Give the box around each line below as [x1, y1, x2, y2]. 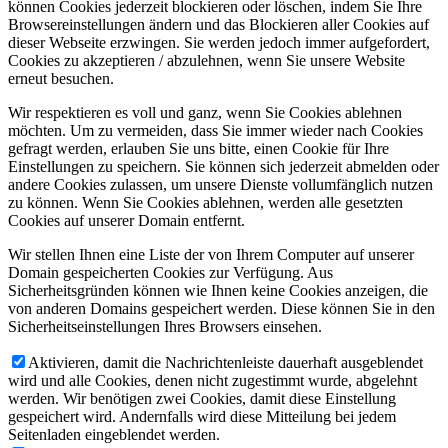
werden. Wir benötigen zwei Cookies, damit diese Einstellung [8, 389, 396, 407]
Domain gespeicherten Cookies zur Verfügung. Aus [8, 263, 333, 281]
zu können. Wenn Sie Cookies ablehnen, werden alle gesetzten [8, 193, 403, 211]
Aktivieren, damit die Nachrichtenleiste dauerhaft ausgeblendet [28, 353, 423, 371]
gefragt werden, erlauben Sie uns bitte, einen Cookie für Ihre [8, 139, 389, 157]
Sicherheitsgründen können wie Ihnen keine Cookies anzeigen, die [8, 281, 428, 299]
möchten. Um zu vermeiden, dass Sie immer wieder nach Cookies [8, 121, 423, 139]
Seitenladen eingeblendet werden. [8, 425, 220, 443]
